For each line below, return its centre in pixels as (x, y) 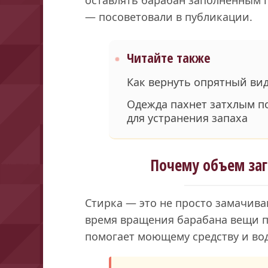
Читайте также (169, 57)
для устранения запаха (188, 118)
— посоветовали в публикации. (169, 16)
